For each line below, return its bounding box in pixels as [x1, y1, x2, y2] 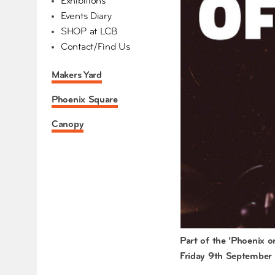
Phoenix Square [52, 95, 118, 106]
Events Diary [61, 12, 112, 22]
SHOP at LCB [61, 27, 117, 37]
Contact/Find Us [61, 42, 130, 53]
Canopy [52, 120, 84, 130]
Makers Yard [52, 71, 102, 81]
